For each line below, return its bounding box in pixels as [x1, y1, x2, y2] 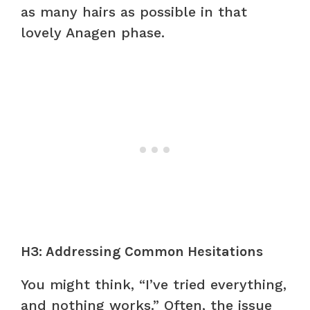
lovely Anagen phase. [21, 24, 165, 41]
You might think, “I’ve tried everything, [21, 275, 286, 293]
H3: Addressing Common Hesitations [21, 243, 263, 259]
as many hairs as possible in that [21, 3, 247, 20]
